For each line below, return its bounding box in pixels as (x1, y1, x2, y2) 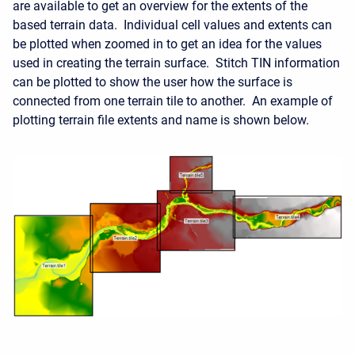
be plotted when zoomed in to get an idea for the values (13, 36, 322, 52)
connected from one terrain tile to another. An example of (13, 93, 333, 109)
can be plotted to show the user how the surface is (13, 74, 292, 90)
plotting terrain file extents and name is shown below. (13, 112, 309, 128)
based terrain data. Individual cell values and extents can (13, 17, 332, 32)
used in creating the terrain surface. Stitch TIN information (13, 55, 340, 71)
